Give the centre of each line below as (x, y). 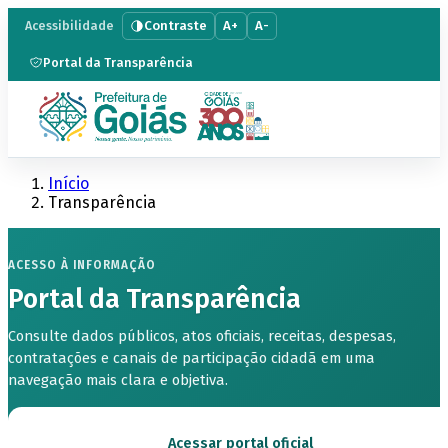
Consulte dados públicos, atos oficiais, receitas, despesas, (202, 335)
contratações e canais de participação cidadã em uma (191, 357)
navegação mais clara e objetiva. (118, 379)
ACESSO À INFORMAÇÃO (82, 265)
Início (68, 183)
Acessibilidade (69, 26)
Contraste (175, 25)
